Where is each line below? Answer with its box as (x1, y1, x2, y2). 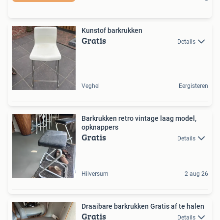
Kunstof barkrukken (82, 26, 142, 34)
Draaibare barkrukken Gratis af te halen (82, 202, 204, 210)
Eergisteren (179, 82, 208, 89)
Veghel (82, 82, 100, 89)
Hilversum (82, 170, 109, 177)
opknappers (82, 123, 118, 131)
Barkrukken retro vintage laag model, (82, 114, 196, 122)
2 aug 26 (185, 170, 208, 177)
